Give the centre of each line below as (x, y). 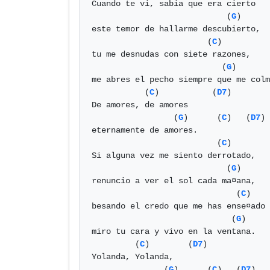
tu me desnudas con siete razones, (171, 54)
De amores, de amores (140, 105)
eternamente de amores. (145, 130)
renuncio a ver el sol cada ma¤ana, (174, 181)
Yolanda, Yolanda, (133, 257)
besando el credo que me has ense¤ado (178, 206)
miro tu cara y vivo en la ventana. (174, 231)
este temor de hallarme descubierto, (176, 29)
